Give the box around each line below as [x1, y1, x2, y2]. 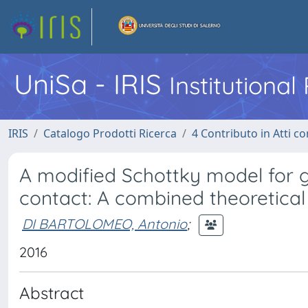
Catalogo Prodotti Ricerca [43, 126, 177, 141]
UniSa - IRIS [14, 67, 169, 101]
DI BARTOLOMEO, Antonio [22, 214, 187, 232]
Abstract [19, 283, 84, 303]
